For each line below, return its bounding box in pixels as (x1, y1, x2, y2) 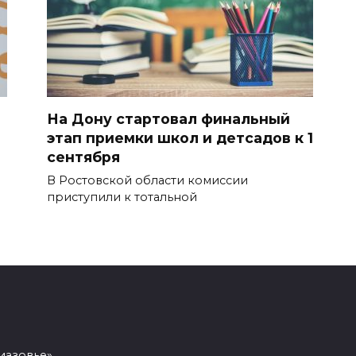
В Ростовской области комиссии (47, 172, 248, 188)
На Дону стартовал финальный (47, 110, 290, 127)
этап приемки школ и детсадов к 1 (47, 129, 313, 146)
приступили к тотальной (47, 189, 197, 204)
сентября (47, 148, 120, 165)
